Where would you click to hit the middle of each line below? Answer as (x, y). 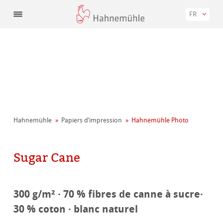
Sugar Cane (47, 158)
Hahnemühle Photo (160, 120)
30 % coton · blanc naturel (76, 209)
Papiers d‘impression (92, 120)
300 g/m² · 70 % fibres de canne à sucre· (109, 194)
